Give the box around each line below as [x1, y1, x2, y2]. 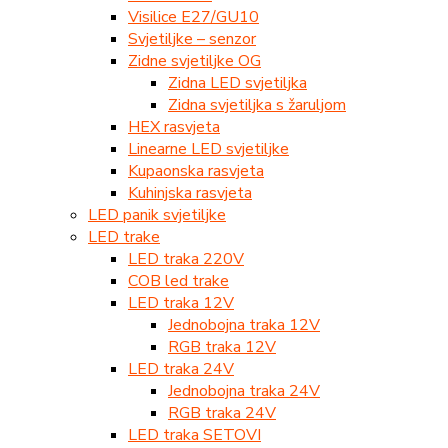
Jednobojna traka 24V [168, 379, 320, 402]
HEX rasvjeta [128, 115, 220, 138]
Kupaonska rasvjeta [128, 159, 264, 182]
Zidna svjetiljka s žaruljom [168, 93, 346, 116]
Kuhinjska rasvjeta [128, 181, 252, 204]
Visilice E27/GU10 [128, 5, 259, 28]
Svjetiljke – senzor [128, 27, 256, 50]
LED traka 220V [128, 247, 244, 270]
